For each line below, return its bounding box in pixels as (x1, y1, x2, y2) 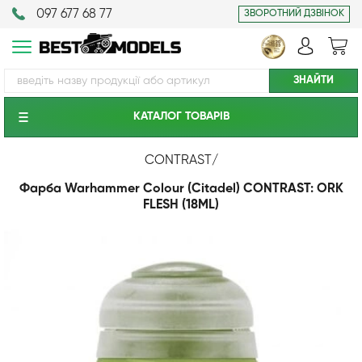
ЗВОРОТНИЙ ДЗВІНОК (244, 9, 344, 19)
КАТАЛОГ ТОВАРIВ (133, 111, 229, 122)
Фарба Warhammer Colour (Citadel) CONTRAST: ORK (19, 183, 343, 196)
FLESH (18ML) (143, 199, 219, 212)
